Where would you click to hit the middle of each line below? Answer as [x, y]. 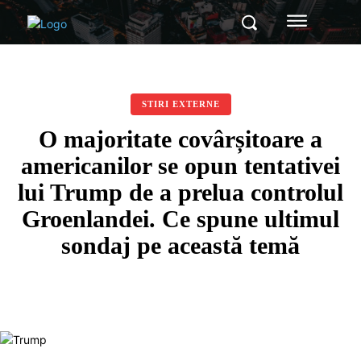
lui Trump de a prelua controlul [180, 192]
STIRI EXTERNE [180, 104]
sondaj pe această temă [180, 245]
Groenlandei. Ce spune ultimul [180, 219]
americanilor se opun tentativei [180, 166]
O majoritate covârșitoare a [180, 139]
